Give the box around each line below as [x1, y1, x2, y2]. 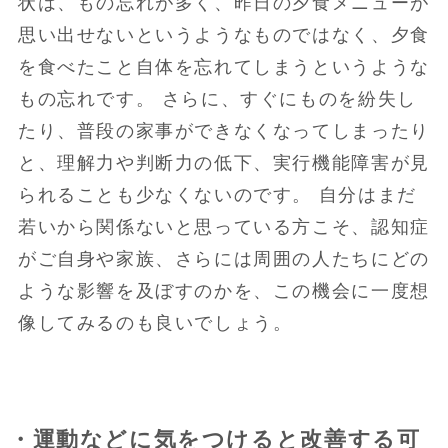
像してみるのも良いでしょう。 [17, 313, 293, 334]
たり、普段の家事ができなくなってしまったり [17, 121, 430, 142]
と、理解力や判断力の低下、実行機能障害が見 [17, 153, 430, 174]
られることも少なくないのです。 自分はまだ [17, 185, 417, 206]
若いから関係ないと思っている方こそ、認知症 [17, 217, 430, 238]
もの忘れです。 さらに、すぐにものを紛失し [17, 89, 417, 110]
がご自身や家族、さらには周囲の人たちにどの [17, 249, 430, 270]
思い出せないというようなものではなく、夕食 [17, 25, 430, 46]
